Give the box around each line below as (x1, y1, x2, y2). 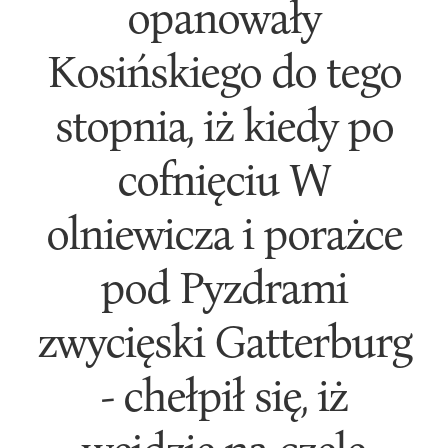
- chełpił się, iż (100, 367, 347, 421)
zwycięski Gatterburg (36, 313, 411, 367)
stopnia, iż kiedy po (54, 97, 393, 151)
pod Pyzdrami (100, 259, 348, 313)
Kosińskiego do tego (46, 43, 401, 97)
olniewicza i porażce (45, 205, 402, 259)
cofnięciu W (117, 151, 331, 205)
